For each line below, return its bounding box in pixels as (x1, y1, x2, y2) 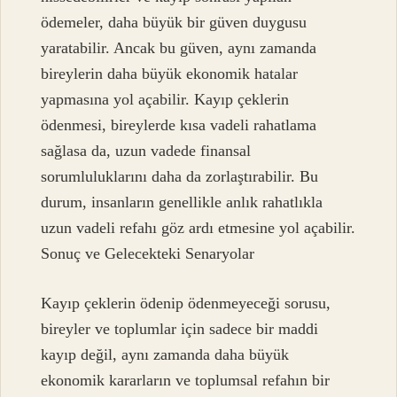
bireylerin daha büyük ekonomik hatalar (41, 65, 299, 83)
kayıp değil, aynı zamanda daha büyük (41, 345, 290, 363)
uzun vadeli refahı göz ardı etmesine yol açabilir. (41, 219, 356, 237)
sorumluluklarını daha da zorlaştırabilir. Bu (41, 167, 319, 186)
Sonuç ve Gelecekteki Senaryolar (41, 245, 255, 263)
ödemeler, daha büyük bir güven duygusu (41, 13, 307, 32)
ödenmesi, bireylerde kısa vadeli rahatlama (41, 116, 317, 135)
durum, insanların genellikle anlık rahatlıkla (41, 193, 323, 212)
